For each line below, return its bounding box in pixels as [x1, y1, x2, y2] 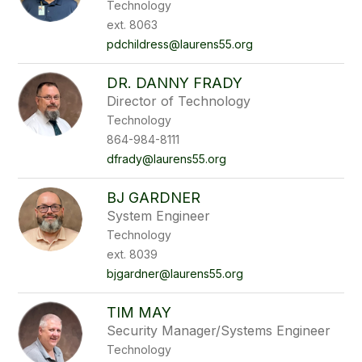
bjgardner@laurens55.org [107, 267, 244, 280]
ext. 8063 [107, 18, 158, 32]
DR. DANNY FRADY [107, 74, 243, 91]
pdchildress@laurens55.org [107, 37, 254, 51]
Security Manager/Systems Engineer [107, 322, 331, 339]
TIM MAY [107, 304, 172, 321]
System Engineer [107, 208, 211, 224]
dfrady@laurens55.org [107, 152, 227, 166]
